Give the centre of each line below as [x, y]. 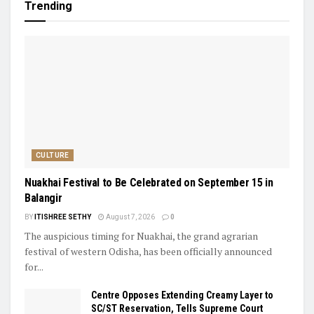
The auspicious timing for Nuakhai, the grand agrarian [141, 235]
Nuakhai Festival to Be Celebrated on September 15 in [149, 182]
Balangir [43, 198]
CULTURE [53, 155]
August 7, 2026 [130, 217]
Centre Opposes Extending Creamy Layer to [182, 295]
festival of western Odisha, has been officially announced [148, 251]
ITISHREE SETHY [63, 217]
